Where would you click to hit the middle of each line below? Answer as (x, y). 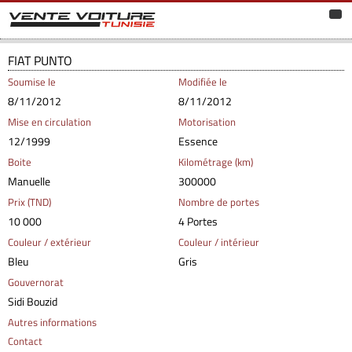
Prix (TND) (29, 202)
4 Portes (198, 222)
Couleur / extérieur (49, 242)
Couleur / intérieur (218, 242)
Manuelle (29, 181)
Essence (198, 141)
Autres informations (52, 323)
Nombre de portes (218, 202)
